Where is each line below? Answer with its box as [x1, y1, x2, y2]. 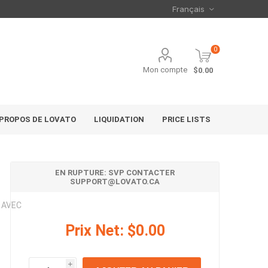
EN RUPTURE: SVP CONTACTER [55, 168, 175, 177]
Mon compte [143, 65, 188, 74]
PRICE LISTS [162, 115, 211, 124]
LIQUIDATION [94, 115, 145, 124]
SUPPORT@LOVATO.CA [70, 177, 160, 186]
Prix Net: [65, 222, 124, 239]
